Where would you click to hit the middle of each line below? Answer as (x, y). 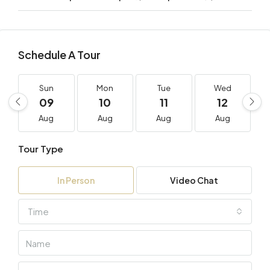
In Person (76, 180)
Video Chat (194, 180)
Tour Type (41, 149)
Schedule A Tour (59, 55)
